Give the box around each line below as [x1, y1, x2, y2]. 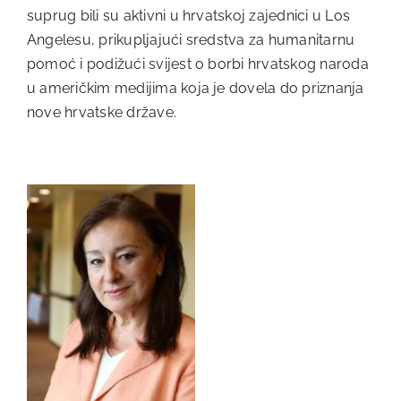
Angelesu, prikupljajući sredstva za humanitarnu [27, 31, 355, 48]
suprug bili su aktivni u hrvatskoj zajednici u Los [27, 7, 350, 24]
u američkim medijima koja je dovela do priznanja [27, 80, 364, 97]
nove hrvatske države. [27, 104, 177, 121]
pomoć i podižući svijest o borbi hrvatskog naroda [27, 55, 369, 73]
